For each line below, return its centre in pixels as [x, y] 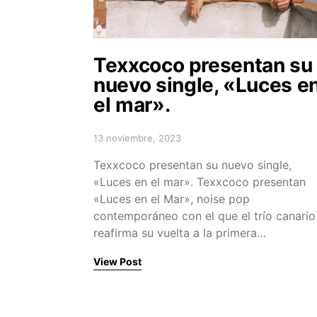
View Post [117, 261]
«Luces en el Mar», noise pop [172, 198]
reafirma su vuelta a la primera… [180, 232]
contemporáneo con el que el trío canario [204, 215]
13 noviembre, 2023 [137, 138]
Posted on [115, 143]
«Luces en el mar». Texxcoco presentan [200, 181]
